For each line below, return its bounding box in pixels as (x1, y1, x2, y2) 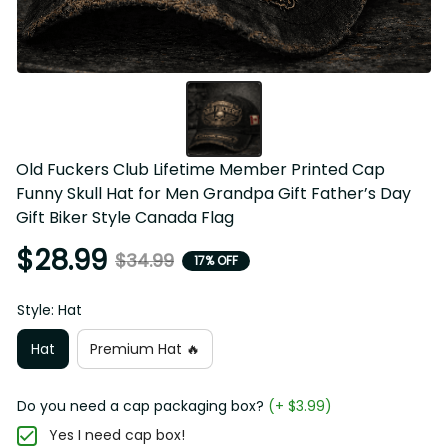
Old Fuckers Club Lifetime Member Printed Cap (16, 158, 385, 182)
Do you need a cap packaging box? (17, 396, 264, 417)
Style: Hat (17, 300, 82, 321)
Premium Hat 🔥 (90, 338, 200, 359)
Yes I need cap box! (49, 425, 185, 446)
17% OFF (202, 251, 253, 269)
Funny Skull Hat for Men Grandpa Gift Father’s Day (16, 182, 411, 206)
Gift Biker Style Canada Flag (16, 206, 234, 230)
